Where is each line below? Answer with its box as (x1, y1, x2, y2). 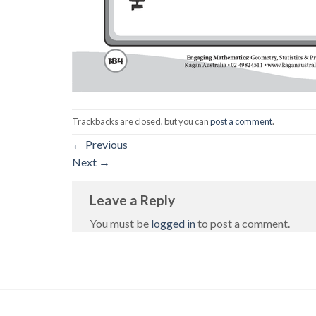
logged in (151, 217, 195, 231)
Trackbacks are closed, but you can (72, 115, 210, 127)
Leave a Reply (90, 191, 178, 208)
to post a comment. (195, 217, 290, 231)
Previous (83, 137, 128, 151)
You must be (90, 217, 151, 231)
